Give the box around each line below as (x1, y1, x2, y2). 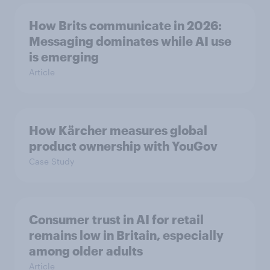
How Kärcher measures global (29, 123, 207, 137)
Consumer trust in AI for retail (29, 212, 204, 227)
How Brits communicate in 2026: (29, 18, 222, 33)
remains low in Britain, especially (29, 228, 224, 242)
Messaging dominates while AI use (29, 34, 231, 48)
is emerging (29, 49, 99, 64)
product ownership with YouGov (29, 139, 218, 153)
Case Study (29, 156, 74, 166)
